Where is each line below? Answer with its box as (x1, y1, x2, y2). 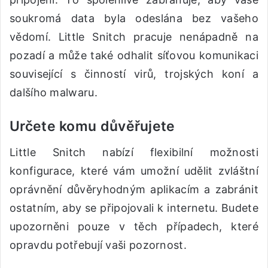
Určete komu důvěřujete (10, 118, 175, 135)
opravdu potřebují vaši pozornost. (10, 238, 187, 251)
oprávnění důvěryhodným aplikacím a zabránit (10, 182, 258, 196)
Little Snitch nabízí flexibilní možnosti (10, 145, 258, 159)
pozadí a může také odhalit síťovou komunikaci (10, 49, 258, 62)
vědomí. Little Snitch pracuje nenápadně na (10, 31, 258, 44)
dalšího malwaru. (10, 86, 98, 99)
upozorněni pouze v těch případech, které (10, 220, 258, 233)
